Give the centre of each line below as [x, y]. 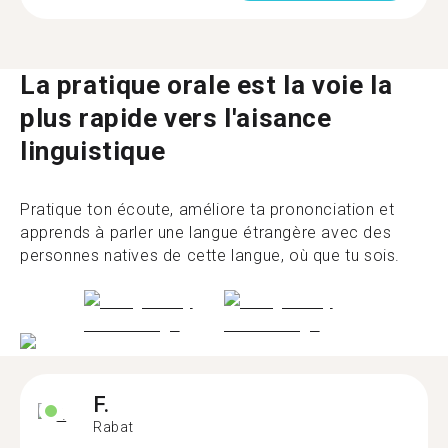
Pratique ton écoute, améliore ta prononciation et [207, 209]
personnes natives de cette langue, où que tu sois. [210, 255]
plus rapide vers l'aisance [176, 118]
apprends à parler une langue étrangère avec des [206, 232]
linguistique [93, 151]
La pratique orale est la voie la [206, 85]
